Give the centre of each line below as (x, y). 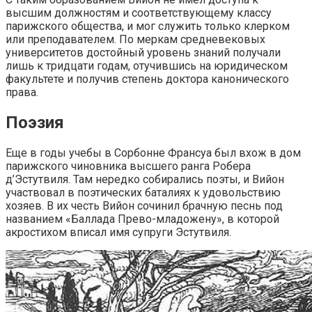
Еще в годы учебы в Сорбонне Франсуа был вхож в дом (153, 153)
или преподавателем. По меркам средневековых (135, 40)
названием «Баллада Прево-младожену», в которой (142, 219)
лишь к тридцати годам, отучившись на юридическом (147, 66)
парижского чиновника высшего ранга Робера (128, 166)
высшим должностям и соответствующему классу (139, 13)
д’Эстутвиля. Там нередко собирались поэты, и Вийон (145, 180)
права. (22, 93)
